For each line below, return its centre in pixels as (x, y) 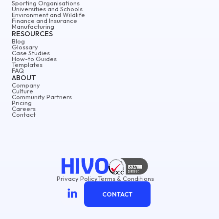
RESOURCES (32, 33)
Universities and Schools (47, 9)
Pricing (22, 102)
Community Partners (42, 97)
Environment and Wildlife (48, 14)
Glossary (25, 47)
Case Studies (31, 53)
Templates (27, 64)
